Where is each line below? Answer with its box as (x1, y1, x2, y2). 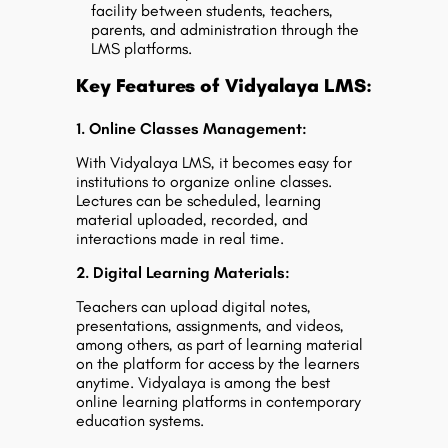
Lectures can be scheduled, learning (76, 191, 321, 210)
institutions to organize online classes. (76, 172, 332, 191)
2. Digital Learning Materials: (76, 263, 290, 282)
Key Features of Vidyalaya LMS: (76, 74, 372, 97)
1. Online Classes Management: (76, 119, 307, 138)
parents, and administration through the (91, 20, 359, 39)
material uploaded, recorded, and (76, 210, 308, 229)
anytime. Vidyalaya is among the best (76, 373, 330, 392)
